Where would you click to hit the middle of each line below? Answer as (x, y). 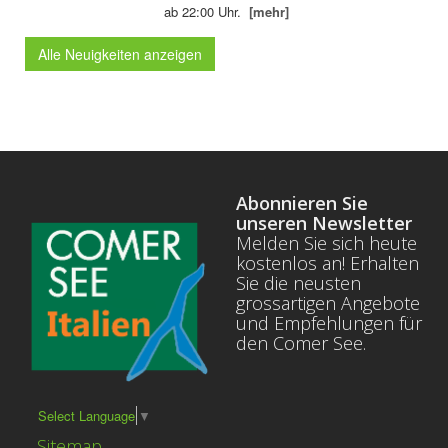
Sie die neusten (298, 282)
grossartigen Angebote (328, 302)
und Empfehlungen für (329, 322)
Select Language (86, 416)
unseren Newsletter (324, 222)
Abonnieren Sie (302, 202)
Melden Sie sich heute (326, 242)
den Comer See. (301, 342)
